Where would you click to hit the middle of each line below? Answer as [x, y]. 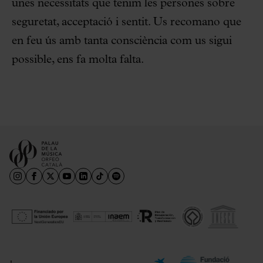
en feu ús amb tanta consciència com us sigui [122, 41]
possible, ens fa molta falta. [78, 60]
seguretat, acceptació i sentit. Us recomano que [127, 22]
